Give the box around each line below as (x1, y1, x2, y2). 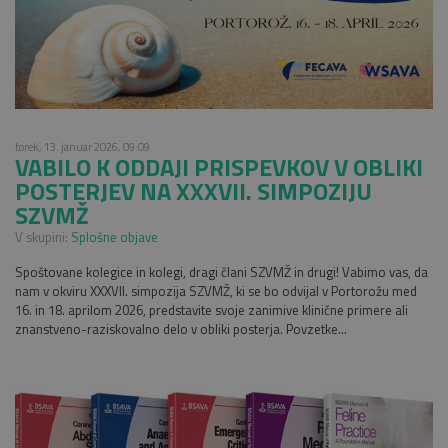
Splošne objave (71, 227, 158, 248)
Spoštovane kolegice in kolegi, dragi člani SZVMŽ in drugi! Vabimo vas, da (15, 262, 428, 283)
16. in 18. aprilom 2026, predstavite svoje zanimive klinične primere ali (15, 300, 408, 321)
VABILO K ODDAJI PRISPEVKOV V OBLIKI (15, 149, 423, 186)
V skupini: (15, 227, 71, 248)
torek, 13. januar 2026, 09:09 (15, 138, 150, 156)
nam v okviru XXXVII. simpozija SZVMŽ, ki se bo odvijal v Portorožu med (15, 281, 417, 302)
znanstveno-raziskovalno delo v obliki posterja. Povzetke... (15, 319, 347, 340)
